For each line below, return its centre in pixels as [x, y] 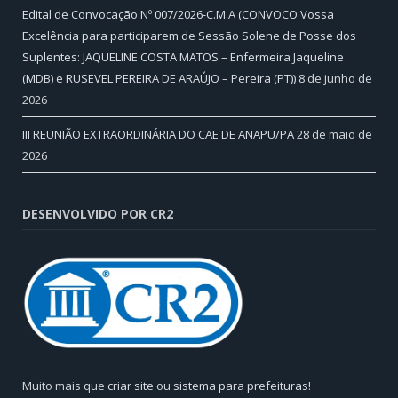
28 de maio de [334, 135]
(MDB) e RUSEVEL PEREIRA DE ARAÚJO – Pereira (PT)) [159, 79]
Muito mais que [65, 386]
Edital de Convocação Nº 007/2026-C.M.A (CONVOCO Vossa [178, 15]
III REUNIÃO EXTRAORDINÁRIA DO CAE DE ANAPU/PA [158, 135]
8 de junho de [335, 79]
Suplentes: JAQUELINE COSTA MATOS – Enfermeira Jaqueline [183, 57]
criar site [131, 386]
